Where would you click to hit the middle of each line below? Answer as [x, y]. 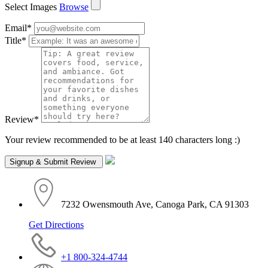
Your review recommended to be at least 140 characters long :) [122, 139]
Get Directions [56, 224]
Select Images [31, 7]
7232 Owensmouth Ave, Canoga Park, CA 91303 [155, 204]
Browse [74, 7]
